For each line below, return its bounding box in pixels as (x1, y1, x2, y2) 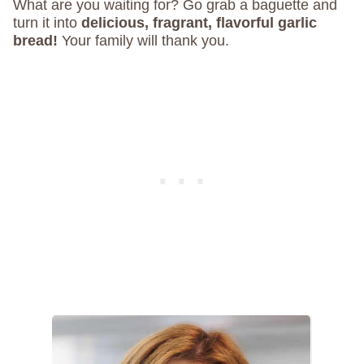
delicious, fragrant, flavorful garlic (81, 15, 317, 32)
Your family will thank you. (58, 32, 229, 50)
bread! (13, 32, 58, 50)
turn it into (13, 15, 81, 32)
